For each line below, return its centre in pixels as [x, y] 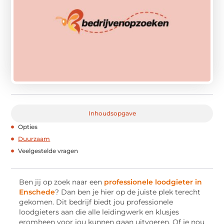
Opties [28, 127]
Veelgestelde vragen [48, 151]
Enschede [37, 192]
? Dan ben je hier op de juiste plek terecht [128, 192]
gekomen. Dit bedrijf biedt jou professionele [96, 202]
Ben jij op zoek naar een [62, 182]
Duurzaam [34, 139]
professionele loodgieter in [153, 182]
